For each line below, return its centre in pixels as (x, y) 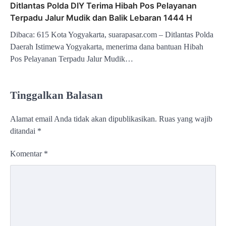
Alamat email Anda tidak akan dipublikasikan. (83, 119)
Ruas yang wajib (186, 119)
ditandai (24, 131)
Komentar (27, 153)
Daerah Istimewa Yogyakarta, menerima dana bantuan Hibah (107, 46)
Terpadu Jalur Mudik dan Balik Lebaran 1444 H (101, 17)
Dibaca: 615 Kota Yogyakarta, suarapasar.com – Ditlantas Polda (112, 34)
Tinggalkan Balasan (56, 95)
